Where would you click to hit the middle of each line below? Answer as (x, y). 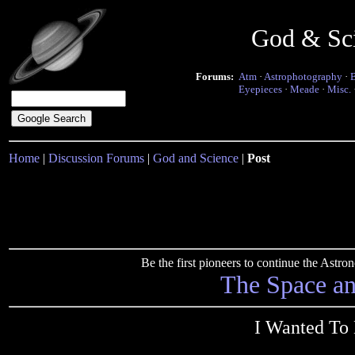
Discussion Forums (96, 158)
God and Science (196, 158)
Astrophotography (303, 76)
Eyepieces (260, 89)
